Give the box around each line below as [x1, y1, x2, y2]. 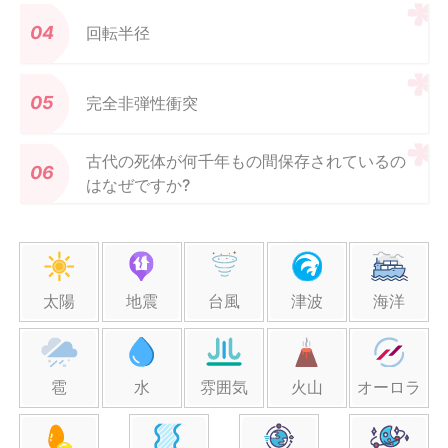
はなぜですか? [86, 175, 190, 196]
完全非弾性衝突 [86, 93, 198, 114]
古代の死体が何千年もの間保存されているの [86, 151, 406, 172]
